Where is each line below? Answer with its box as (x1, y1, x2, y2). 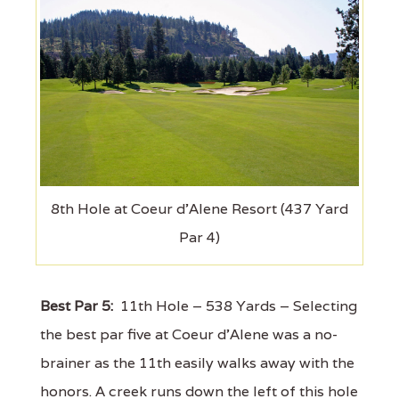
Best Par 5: (40, 297, 113, 316)
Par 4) (179, 228, 220, 248)
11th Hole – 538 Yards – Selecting (113, 297, 357, 316)
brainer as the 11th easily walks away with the (40, 354, 354, 373)
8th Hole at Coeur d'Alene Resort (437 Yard (51, 199, 348, 219)
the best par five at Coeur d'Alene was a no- (40, 325, 338, 345)
